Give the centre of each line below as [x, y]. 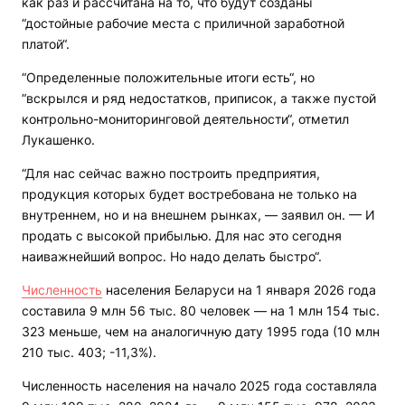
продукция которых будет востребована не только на [189, 194]
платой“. [46, 44]
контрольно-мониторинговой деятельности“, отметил [185, 119]
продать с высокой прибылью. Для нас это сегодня [182, 236]
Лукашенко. [58, 140]
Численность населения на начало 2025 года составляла [199, 386]
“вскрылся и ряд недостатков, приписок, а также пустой [199, 99]
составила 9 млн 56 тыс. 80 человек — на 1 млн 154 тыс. [201, 311]
